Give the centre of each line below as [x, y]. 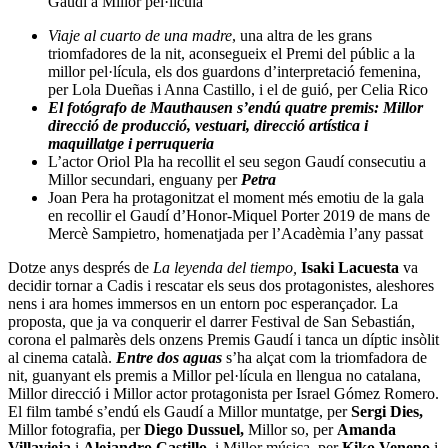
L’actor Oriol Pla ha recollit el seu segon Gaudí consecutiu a [237, 162]
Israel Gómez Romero [365, 394]
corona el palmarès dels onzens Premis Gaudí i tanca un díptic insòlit [223, 340]
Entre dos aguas [169, 358]
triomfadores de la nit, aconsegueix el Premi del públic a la [231, 54]
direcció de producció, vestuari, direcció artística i [208, 126]
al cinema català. [62, 358]
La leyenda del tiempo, [225, 268]
